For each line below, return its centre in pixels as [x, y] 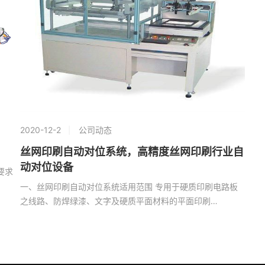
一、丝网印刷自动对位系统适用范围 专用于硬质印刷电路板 [129, 186]
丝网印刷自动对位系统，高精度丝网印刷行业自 [132, 152]
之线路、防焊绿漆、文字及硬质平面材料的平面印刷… [119, 201]
